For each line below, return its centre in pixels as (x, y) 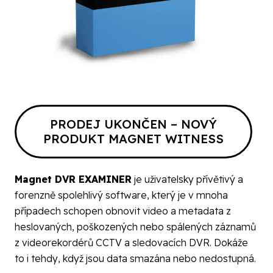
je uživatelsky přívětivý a (187, 179)
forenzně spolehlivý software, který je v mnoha (121, 195)
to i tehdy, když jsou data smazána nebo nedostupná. (135, 258)
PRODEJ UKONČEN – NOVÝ (134, 124)
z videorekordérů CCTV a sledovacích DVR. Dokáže (131, 242)
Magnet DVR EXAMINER (73, 179)
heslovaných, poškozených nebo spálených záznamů (135, 226)
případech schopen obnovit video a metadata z (123, 211)
